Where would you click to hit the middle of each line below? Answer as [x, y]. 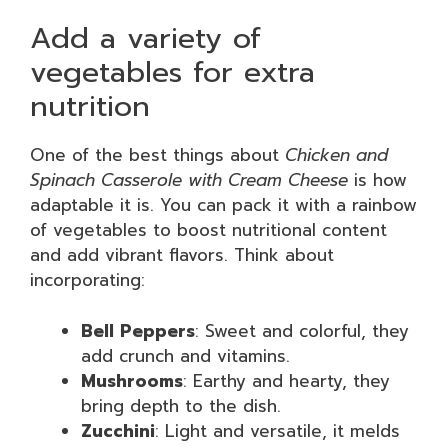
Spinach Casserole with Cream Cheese [189, 180]
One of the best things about [157, 155]
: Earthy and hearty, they [286, 380]
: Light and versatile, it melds [277, 430]
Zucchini [118, 430]
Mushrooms [132, 380]
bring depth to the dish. [181, 405]
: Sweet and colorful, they [302, 330]
